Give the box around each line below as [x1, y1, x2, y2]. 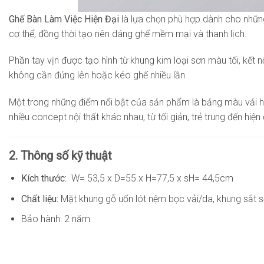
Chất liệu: [21, 193, 61, 204]
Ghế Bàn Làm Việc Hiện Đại [9, 13, 119, 25]
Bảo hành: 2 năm [21, 213, 90, 225]
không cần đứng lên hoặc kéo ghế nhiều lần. [9, 70, 187, 81]
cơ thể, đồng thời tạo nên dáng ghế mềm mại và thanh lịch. [9, 28, 247, 39]
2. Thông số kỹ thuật [9, 148, 112, 163]
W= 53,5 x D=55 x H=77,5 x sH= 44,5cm [71, 173, 233, 184]
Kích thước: [21, 173, 71, 184]
